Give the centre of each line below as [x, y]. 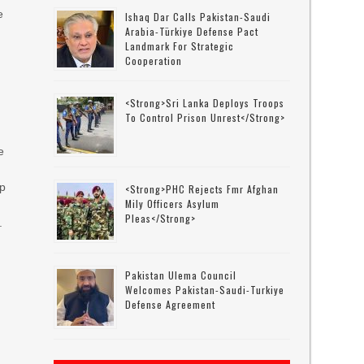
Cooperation [154, 61]
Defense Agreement [171, 304]
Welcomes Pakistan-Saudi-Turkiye [205, 290]
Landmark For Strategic [180, 46]
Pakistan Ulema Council [181, 275]
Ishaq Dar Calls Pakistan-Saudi [198, 17]
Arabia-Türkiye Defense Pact [192, 31]
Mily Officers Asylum [173, 204]
